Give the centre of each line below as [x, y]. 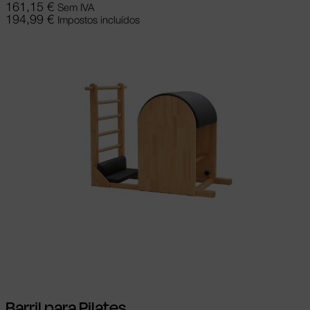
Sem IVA [76, 9]
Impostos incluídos [99, 21]
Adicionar [28, 245]
